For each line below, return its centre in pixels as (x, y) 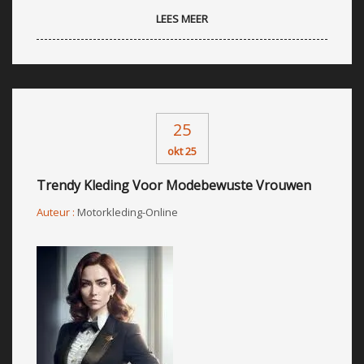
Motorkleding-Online (128, 212)
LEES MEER (182, 18)
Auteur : (57, 212)
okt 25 (182, 151)
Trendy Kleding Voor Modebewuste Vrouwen (174, 185)
